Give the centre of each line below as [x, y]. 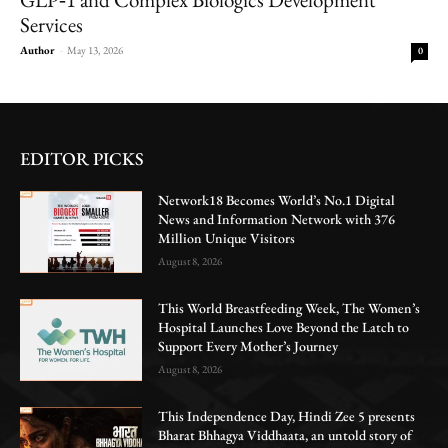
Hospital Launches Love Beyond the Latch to [284, 326]
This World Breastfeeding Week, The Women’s [289, 307]
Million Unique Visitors [227, 237]
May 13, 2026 [95, 49]
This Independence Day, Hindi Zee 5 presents [287, 415]
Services [51, 24]
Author [37, 49]
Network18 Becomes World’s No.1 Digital [277, 199]
